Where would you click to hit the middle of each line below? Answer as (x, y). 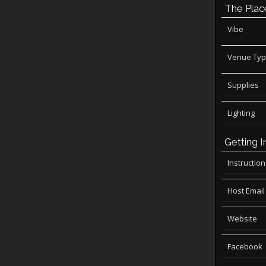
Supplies (243, 85)
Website (242, 218)
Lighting (241, 113)
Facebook (245, 246)
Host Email (246, 191)
